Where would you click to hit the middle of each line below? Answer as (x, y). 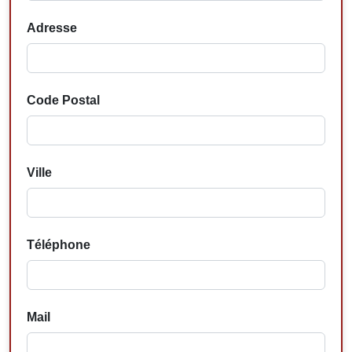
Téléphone (59, 244)
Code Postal (63, 100)
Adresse (52, 27)
